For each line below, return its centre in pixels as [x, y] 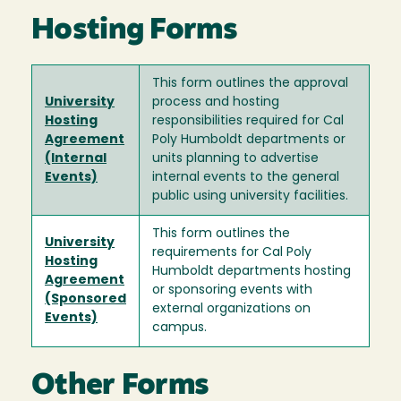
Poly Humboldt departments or [249, 140]
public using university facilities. [250, 196]
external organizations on [231, 309]
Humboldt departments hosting [252, 271]
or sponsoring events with [232, 290]
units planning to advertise [235, 158]
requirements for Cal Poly [232, 252]
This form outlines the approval [250, 83]
